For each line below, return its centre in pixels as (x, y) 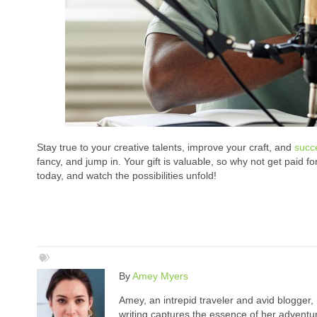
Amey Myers (160, 276)
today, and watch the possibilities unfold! (127, 176)
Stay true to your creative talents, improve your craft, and (166, 148)
